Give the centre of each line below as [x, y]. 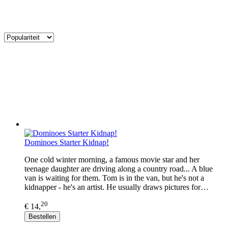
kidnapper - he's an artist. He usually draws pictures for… [117, 187]
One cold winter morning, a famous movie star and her [112, 159]
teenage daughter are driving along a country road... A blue [119, 168]
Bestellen [42, 217]
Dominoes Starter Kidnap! [67, 142]
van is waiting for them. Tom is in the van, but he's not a [114, 178]
